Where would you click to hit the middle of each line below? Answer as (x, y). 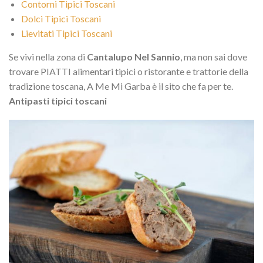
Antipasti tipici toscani (58, 100)
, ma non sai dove (214, 56)
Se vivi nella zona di (48, 56)
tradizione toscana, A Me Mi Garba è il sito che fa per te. (121, 86)
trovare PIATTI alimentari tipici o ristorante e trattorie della (129, 71)
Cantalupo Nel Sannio (134, 56)
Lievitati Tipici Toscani (66, 33)
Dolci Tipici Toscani (61, 18)
